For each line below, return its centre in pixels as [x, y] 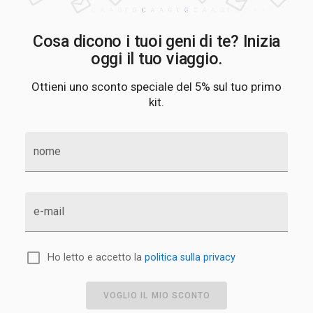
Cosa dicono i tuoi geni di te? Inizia [156, 42]
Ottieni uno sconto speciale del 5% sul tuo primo [156, 87]
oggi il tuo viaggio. [156, 59]
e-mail [49, 212]
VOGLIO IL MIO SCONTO [157, 295]
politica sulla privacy [190, 258]
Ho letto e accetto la [96, 258]
